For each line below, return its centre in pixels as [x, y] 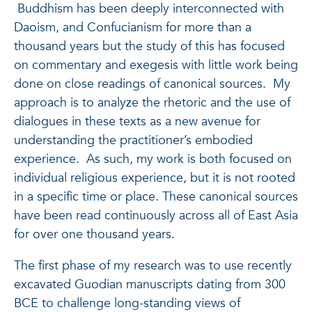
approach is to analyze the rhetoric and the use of [152, 103]
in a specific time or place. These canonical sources [156, 197]
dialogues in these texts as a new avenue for [137, 122]
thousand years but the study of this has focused [149, 46]
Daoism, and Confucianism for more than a [133, 28]
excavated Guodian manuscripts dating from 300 [150, 284]
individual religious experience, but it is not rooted [155, 178]
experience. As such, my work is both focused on [153, 159]
